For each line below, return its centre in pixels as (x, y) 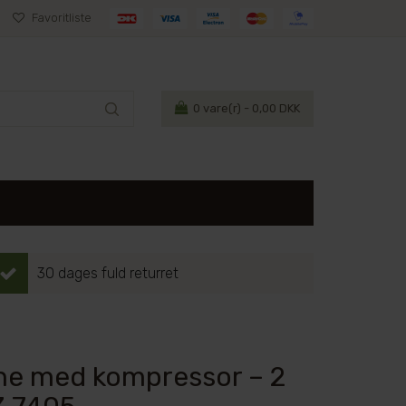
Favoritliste (60, 18)
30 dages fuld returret (108, 273)
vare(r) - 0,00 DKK (250, 108)
